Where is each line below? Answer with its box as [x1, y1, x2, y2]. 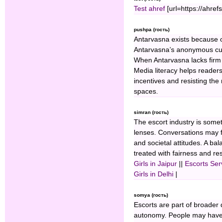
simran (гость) [134, 110, 168, 115]
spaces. [134, 88, 158, 96]
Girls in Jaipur [134, 160, 177, 168]
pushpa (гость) [134, 27, 169, 33]
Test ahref [134, 5, 165, 13]
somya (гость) [134, 192, 168, 198]
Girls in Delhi [134, 170, 173, 178]
